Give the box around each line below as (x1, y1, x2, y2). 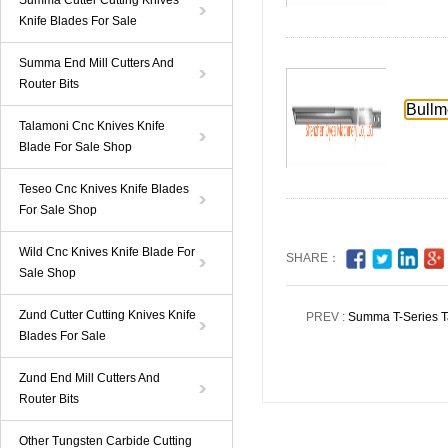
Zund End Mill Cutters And (19, 371, 160, 385)
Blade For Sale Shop (19, 140, 132, 154)
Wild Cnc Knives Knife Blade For (19, 245, 195, 259)
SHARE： (286, 251, 340, 265)
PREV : (306, 310, 348, 324)
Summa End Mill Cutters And (19, 56, 174, 70)
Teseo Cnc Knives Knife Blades (19, 182, 189, 196)
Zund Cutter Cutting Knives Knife (19, 308, 196, 322)
